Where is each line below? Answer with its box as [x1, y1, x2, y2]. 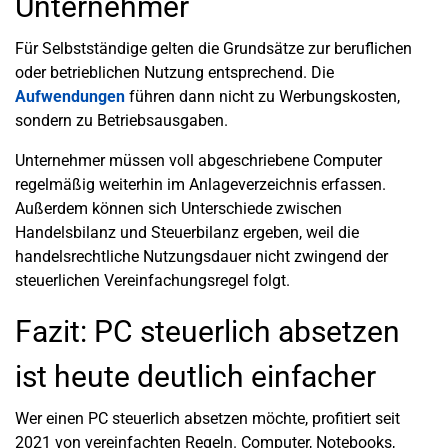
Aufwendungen [15, 87, 125, 106]
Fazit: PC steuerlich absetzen [15, 314, 400, 349]
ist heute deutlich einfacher [15, 359, 376, 394]
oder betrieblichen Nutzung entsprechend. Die [15, 63, 334, 82]
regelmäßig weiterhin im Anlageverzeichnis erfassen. [15, 175, 386, 194]
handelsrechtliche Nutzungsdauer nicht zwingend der [15, 247, 388, 266]
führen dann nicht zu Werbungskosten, [125, 87, 400, 106]
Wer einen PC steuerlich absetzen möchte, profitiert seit [15, 409, 400, 428]
